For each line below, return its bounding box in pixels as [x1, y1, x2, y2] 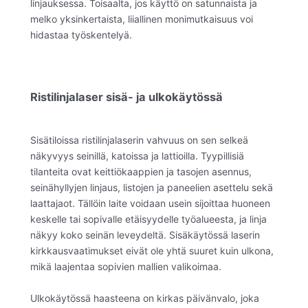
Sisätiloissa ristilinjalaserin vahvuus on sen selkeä [30, 134, 248, 146]
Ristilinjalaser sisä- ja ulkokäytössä [30, 89, 223, 104]
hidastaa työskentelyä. [30, 29, 132, 41]
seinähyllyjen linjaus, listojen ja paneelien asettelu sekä [30, 181, 273, 194]
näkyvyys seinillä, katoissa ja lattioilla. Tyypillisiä [30, 150, 244, 162]
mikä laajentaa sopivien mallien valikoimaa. [30, 261, 221, 273]
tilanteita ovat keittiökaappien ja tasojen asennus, [30, 166, 252, 178]
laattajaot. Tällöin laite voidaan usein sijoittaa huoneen [30, 197, 270, 210]
